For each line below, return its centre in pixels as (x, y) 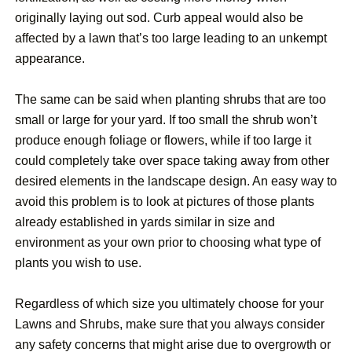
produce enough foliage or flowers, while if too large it (163, 141)
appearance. (50, 59)
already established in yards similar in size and (145, 222)
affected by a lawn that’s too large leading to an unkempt (171, 38)
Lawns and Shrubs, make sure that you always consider (170, 324)
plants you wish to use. (78, 263)
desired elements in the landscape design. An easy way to (176, 181)
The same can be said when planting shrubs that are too (170, 100)
